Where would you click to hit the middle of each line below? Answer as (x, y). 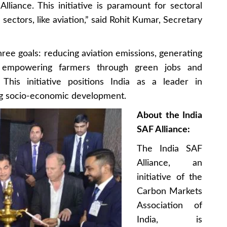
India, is (170, 220)
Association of (170, 205)
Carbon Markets (170, 191)
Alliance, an (170, 163)
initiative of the (170, 177)
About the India (170, 115)
